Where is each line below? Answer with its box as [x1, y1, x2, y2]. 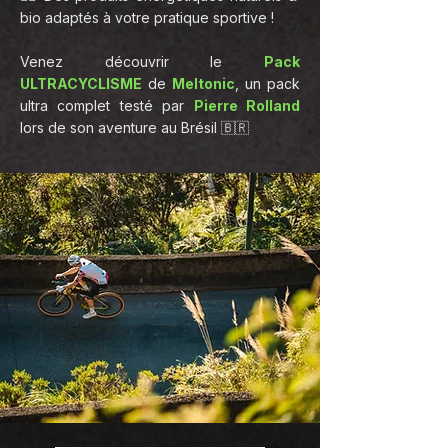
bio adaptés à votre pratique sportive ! [20, 9, 274, 26]
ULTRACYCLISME [20, 75, 142, 92]
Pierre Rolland [193, 97, 301, 114]
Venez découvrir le [20, 53, 264, 70]
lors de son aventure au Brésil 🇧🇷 [20, 119, 249, 136]
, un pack [235, 75, 300, 92]
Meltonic [172, 75, 235, 92]
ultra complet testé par [20, 97, 194, 114]
